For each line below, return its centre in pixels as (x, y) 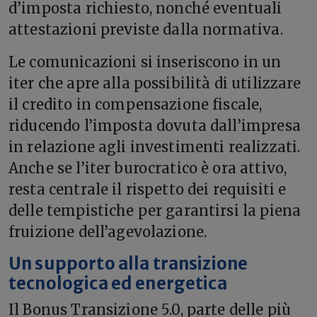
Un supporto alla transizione (128, 264)
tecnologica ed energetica (118, 283)
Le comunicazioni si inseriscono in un (145, 62)
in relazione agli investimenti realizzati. (155, 146)
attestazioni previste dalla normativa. (146, 29)
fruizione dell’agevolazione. (108, 231)
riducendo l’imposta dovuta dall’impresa (155, 125)
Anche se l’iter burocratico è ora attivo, (148, 168)
